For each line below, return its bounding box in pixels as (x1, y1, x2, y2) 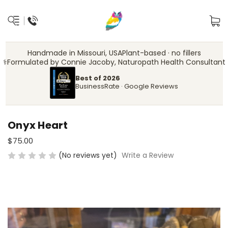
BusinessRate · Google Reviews (75, 81, 178, 92)
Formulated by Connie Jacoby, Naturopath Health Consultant (7, 57, 225, 67)
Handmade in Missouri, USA (27, 48, 122, 58)
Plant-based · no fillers (122, 48, 201, 58)
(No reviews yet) (59, 150, 117, 160)
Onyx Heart (8, 118, 68, 132)
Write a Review (121, 150, 174, 161)
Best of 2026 (75, 73, 120, 83)
